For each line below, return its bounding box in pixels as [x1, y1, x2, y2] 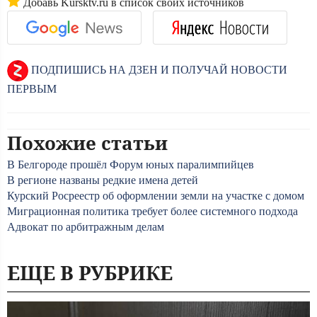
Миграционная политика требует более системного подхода [7, 205, 298, 217]
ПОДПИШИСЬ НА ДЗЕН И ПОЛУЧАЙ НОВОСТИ [28, 63, 287, 76]
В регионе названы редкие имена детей [7, 174, 198, 186]
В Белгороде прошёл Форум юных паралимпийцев [7, 158, 254, 171]
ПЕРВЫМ [7, 83, 57, 95]
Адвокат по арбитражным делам [7, 221, 164, 233]
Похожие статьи [7, 130, 168, 156]
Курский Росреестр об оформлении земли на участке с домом [7, 190, 304, 202]
